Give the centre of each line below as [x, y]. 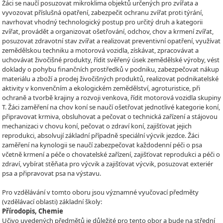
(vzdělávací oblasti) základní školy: [52, 202]
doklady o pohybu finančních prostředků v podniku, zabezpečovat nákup [111, 69]
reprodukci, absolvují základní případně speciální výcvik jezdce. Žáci [101, 135]
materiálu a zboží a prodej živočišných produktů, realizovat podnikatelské [110, 78]
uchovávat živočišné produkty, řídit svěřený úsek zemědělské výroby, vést [111, 59]
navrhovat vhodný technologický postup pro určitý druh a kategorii [102, 22]
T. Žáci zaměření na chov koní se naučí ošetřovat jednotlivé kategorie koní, [111, 107]
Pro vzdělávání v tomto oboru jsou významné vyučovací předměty [100, 192]
